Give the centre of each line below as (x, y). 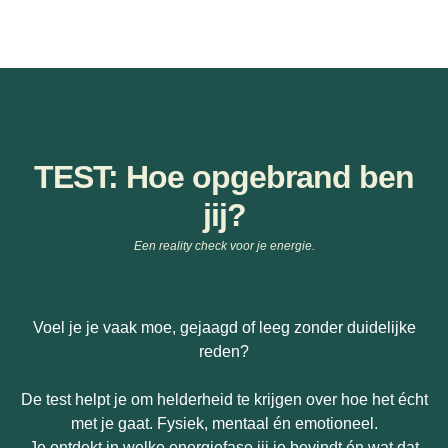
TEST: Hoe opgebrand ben (224, 176)
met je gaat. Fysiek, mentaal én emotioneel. (224, 423)
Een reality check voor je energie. (224, 245)
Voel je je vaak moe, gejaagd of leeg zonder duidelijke (224, 327)
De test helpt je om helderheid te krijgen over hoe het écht (224, 399)
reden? (224, 351)
